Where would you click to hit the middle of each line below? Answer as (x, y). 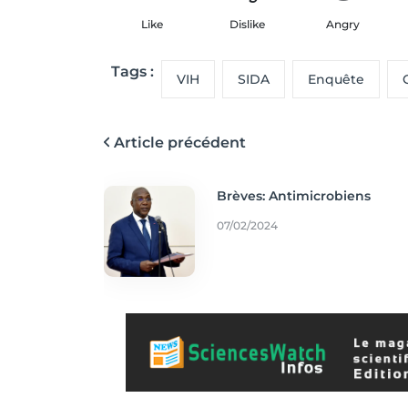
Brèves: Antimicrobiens (294, 195)
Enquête (336, 79)
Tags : (133, 71)
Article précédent (180, 142)
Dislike (247, 24)
